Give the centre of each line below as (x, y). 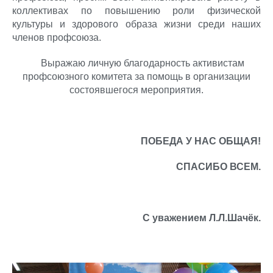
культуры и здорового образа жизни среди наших (136, 24)
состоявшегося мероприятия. (136, 90)
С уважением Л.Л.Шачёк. (202, 218)
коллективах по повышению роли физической (136, 11)
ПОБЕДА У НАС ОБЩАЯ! (201, 141)
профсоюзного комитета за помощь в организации (136, 76)
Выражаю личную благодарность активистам (136, 63)
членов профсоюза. (57, 37)
